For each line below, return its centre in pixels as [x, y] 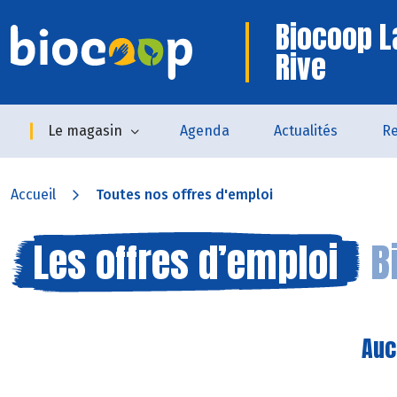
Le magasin [85, 131]
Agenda [204, 131]
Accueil [33, 195]
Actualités [305, 131]
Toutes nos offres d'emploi [184, 195]
